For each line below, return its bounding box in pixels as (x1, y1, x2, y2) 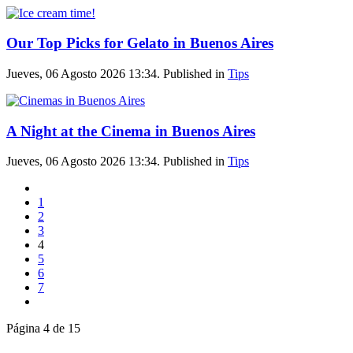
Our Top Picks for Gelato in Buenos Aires (6, 35, 273, 52)
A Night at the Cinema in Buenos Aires (6, 122, 255, 139)
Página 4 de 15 (6, 321, 80, 336)
